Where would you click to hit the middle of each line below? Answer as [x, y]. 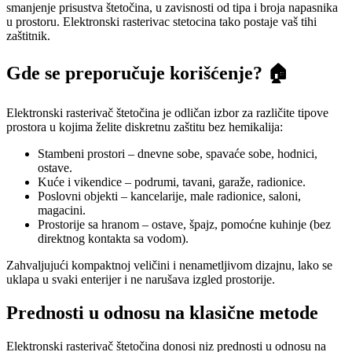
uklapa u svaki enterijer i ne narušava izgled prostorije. [141, 280]
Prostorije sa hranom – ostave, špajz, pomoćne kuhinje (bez [184, 225]
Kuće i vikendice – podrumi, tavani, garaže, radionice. [172, 182]
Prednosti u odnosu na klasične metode [162, 313]
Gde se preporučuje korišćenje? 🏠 [147, 73]
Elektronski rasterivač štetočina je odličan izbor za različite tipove [167, 113]
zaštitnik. [28, 35]
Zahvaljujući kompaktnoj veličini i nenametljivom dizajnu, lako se [169, 266]
